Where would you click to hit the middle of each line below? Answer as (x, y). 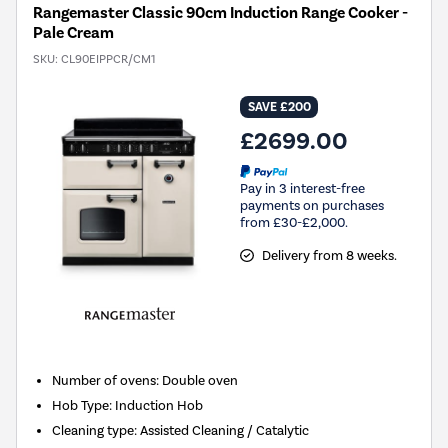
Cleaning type (93, 430)
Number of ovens (104, 380)
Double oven (200, 380)
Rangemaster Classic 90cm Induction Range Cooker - (220, 13)
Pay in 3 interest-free (302, 188)
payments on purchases (312, 205)
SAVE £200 (279, 107)
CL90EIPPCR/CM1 (108, 59)
